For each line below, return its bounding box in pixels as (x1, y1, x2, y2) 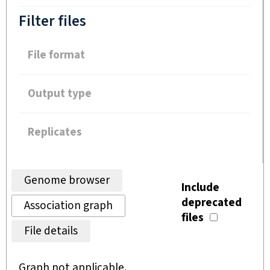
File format (28, 48, 85, 63)
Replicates (28, 125, 82, 140)
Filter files (19, 11, 86, 31)
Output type (28, 86, 92, 101)
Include (181, 180, 220, 195)
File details (24, 224, 78, 239)
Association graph (24, 198, 113, 213)
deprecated (181, 195, 242, 210)
